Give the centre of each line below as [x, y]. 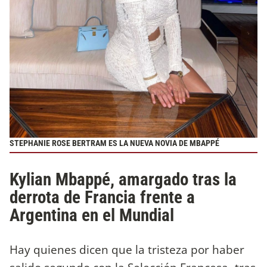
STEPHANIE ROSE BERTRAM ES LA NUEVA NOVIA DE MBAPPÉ [114, 143]
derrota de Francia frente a [102, 197]
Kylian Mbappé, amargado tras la [123, 179]
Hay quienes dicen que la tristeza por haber [127, 250]
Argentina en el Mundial [92, 215]
